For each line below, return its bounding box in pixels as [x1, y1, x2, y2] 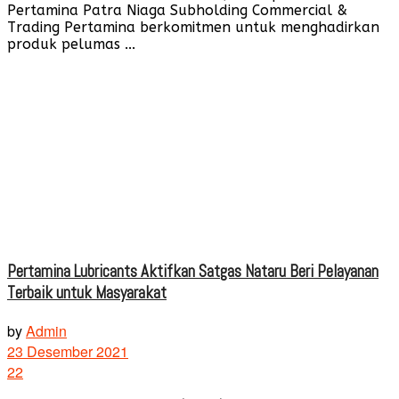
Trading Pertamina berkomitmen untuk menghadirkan [7, 18, 379, 36]
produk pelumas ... [7, 35, 135, 53]
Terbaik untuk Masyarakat [7, 282, 167, 305]
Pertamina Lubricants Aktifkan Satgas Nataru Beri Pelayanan [7, 261, 379, 283]
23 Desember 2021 [7, 341, 128, 362]
